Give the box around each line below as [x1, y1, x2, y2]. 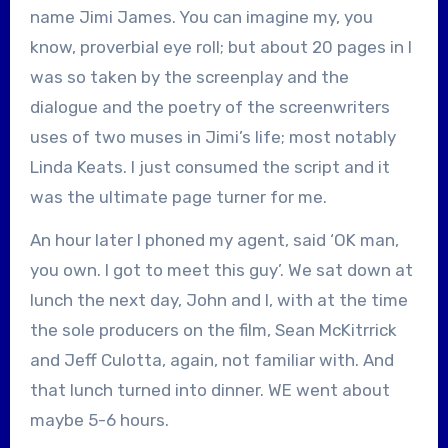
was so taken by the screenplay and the [29, 66, 349, 87]
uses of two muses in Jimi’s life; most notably [29, 126, 396, 147]
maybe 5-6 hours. [29, 409, 169, 430]
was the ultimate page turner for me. [29, 186, 327, 207]
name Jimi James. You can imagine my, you [29, 6, 373, 27]
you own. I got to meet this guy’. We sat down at [29, 259, 413, 280]
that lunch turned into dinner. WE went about [29, 379, 390, 400]
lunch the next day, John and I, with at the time [29, 289, 408, 310]
